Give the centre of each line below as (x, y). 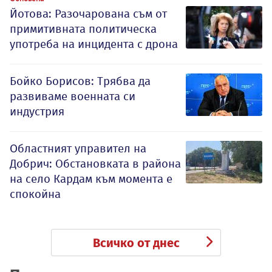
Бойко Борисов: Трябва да (80, 81)
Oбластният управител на (78, 148)
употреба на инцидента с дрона (94, 44)
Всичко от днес (136, 243)
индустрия (37, 111)
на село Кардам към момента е (91, 178)
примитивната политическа (83, 29)
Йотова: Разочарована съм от (88, 13)
